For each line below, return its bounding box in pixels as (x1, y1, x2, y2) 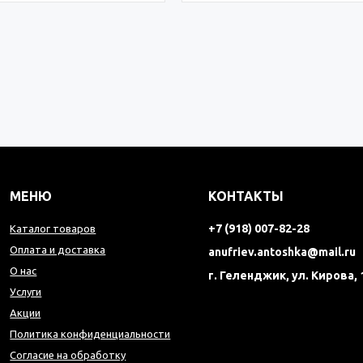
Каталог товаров (10, 223, 96, 234)
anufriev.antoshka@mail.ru (208, 246, 357, 258)
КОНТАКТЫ (208, 189, 284, 203)
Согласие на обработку (10, 349, 126, 361)
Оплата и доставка (10, 244, 106, 255)
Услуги (10, 286, 42, 297)
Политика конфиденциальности (10, 328, 171, 340)
